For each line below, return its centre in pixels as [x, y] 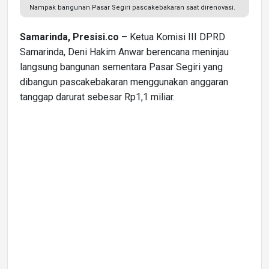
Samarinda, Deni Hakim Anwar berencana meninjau [124, 52]
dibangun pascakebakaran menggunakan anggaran [124, 82]
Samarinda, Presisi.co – [74, 37]
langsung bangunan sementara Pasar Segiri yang [121, 67]
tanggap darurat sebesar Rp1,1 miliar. [97, 97]
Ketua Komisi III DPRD [176, 37]
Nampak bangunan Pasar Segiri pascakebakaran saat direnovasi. [132, 7]
